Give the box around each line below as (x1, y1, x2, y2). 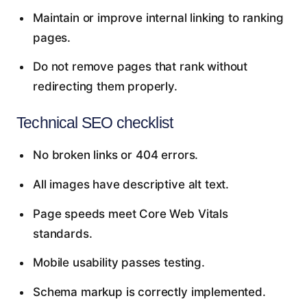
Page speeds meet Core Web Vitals (32, 206, 228, 221)
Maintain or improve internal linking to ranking (32, 10, 284, 25)
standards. (32, 226, 93, 241)
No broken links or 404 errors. (32, 148, 199, 162)
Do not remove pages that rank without (32, 60, 248, 74)
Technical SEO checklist (16, 114, 173, 132)
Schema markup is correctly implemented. (32, 284, 266, 299)
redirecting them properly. (32, 79, 177, 94)
